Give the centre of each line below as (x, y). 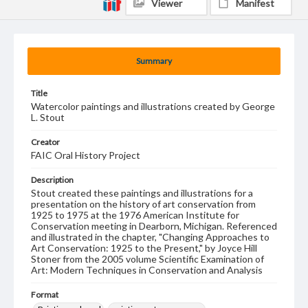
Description (52, 180)
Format (45, 295)
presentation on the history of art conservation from (143, 204)
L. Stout (48, 117)
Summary (154, 61)
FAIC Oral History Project (86, 155)
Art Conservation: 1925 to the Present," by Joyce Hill (144, 248)
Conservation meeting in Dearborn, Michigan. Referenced (154, 226)
